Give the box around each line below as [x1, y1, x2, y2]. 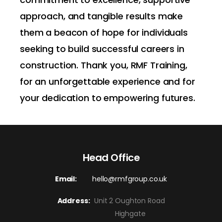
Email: [55, 174, 77, 184]
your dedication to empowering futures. [20, 92, 195, 104]
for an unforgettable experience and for [20, 75, 195, 88]
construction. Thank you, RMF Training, [20, 59, 187, 71]
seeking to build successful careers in [20, 43, 184, 55]
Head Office [82, 151, 140, 165]
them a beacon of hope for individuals [20, 26, 188, 39]
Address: [57, 196, 95, 206]
